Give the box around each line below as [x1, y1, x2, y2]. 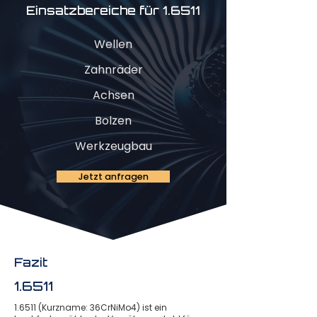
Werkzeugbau [74, 138, 152, 154]
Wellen [94, 36, 132, 52]
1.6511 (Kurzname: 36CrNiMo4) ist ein [14, 301, 167, 313]
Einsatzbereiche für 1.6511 [26, 3, 200, 18]
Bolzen [95, 113, 132, 129]
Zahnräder [83, 62, 143, 78]
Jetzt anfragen [78, 171, 149, 183]
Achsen [92, 87, 134, 103]
